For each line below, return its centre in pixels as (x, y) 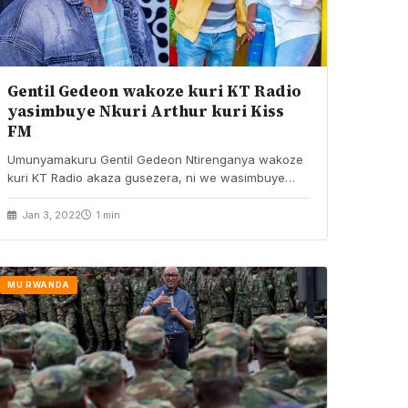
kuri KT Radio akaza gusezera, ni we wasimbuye (147, 177)
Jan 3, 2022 (51, 214)
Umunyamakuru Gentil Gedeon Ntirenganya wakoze (156, 159)
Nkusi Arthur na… (57, 195)
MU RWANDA (39, 284)
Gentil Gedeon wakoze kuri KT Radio (155, 91)
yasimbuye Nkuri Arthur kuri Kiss (146, 111)
